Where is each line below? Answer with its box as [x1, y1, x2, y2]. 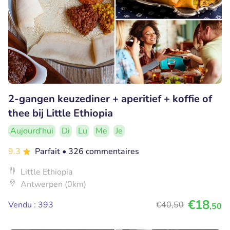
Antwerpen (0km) [21, 178, 86, 190]
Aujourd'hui [10, 125, 53, 137]
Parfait [35, 145, 62, 157]
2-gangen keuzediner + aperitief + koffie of [8, 91, 212, 106]
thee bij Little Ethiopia [8, 106, 113, 120]
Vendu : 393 [8, 199, 53, 210]
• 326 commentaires [62, 145, 139, 157]
